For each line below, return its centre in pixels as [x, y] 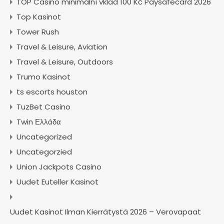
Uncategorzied [44, 152]
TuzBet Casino [43, 107]
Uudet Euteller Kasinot [57, 182]
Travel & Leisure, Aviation [62, 47]
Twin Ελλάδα [39, 122]
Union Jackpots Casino [59, 167]
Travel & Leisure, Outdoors [65, 62]
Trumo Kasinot [43, 77]
